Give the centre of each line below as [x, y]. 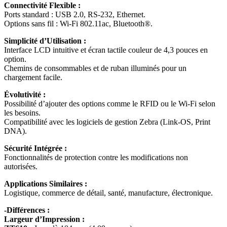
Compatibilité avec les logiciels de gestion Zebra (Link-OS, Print [107, 122]
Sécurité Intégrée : [35, 148]
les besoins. [22, 113]
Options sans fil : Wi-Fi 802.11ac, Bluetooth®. [78, 24]
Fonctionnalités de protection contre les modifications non [96, 158]
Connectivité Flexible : [42, 6]
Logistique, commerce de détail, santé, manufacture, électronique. [108, 193]
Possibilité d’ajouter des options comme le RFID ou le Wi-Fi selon [110, 104]
